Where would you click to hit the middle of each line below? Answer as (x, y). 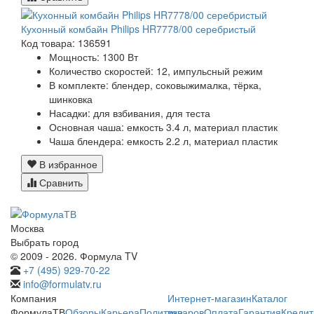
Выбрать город (45, 241)
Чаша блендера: (87, 141)
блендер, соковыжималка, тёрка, (186, 84)
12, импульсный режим (210, 70)
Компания (34, 298)
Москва (27, 227)
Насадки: (70, 112)
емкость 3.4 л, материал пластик (202, 127)
